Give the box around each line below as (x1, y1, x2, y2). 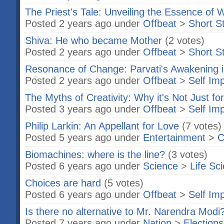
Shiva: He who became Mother (25, 35, 162, 46)
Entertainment (143, 132, 205, 143)
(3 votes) (168, 149, 207, 160)
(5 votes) (104, 177, 143, 188)
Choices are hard (25, 177, 101, 188)
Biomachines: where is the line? (25, 149, 165, 160)
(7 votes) (182, 120, 221, 131)
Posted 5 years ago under (25, 132, 143, 143)
